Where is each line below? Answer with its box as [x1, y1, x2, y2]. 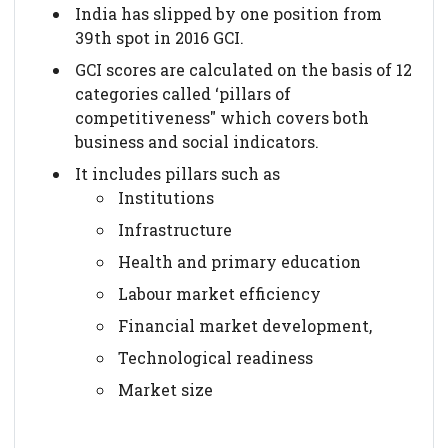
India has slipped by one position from [74, 2, 382, 24]
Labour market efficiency [117, 282, 321, 304]
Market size [117, 378, 213, 400]
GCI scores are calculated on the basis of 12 [74, 58, 412, 80]
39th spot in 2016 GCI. [74, 26, 244, 48]
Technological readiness [117, 346, 313, 368]
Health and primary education [117, 250, 361, 272]
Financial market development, [117, 314, 372, 336]
